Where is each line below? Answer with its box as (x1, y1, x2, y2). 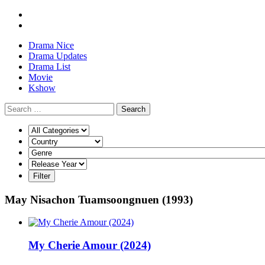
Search (121, 105, 146, 114)
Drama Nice (28, 40, 74, 50)
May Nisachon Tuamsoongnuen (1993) (5, 193, 193, 206)
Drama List (28, 62, 70, 72)
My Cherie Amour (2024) (28, 239, 151, 252)
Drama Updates (28, 51, 87, 61)
